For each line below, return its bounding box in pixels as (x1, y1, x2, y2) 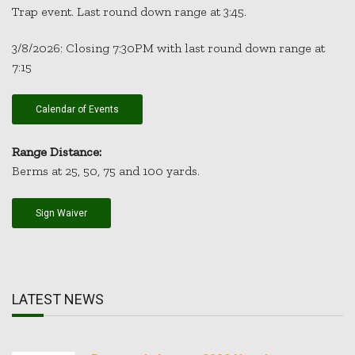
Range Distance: (12, 143, 101, 159)
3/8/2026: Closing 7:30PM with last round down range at (12, 40, 325, 55)
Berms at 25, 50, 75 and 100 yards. (12, 162, 200, 178)
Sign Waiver (36, 208, 87, 219)
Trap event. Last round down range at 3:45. (12, 3, 246, 19)
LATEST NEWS (12, 290, 104, 307)
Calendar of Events (36, 104, 119, 116)
